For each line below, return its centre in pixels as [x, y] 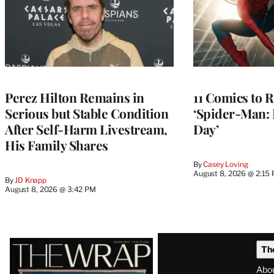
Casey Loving [226, 165]
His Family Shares [57, 145]
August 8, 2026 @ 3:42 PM [50, 190]
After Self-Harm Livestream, [86, 129]
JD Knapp [31, 180]
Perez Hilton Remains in [75, 98]
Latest [31, 243]
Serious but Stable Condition [87, 113]
